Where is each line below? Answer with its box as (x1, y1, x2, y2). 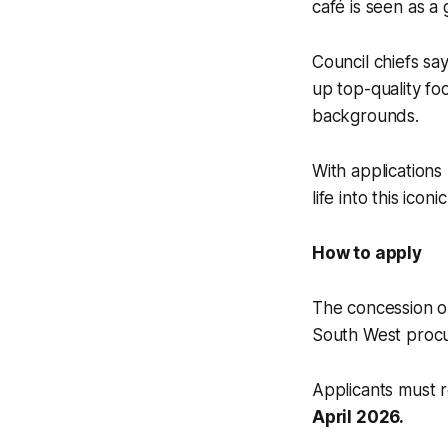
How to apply (312, 243, 422, 264)
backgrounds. (312, 106, 419, 127)
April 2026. (312, 407, 405, 428)
